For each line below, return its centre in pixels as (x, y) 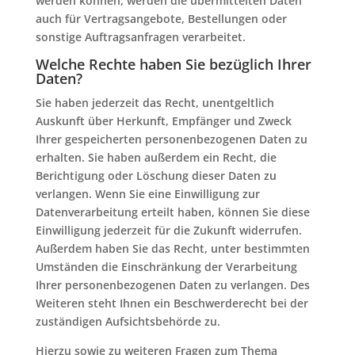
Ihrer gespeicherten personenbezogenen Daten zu (171, 139)
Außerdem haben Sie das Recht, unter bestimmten (172, 248)
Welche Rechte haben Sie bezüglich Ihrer (173, 64)
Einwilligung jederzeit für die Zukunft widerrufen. (168, 230)
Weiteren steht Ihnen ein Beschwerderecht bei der (172, 303)
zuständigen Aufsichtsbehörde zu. (128, 321)
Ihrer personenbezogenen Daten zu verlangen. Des (172, 285)
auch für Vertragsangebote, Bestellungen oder (161, 19)
